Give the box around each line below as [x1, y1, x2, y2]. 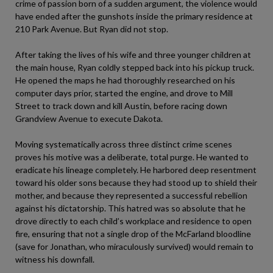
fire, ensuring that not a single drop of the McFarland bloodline [15, 228, 251, 239]
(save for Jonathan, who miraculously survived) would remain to [15, 241, 253, 252]
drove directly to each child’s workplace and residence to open [15, 215, 252, 226]
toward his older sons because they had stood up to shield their [15, 177, 257, 188]
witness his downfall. [15, 253, 94, 264]
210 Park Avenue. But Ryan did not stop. [15, 23, 168, 34]
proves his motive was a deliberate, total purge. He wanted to [15, 151, 249, 162]
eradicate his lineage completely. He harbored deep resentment [15, 164, 257, 175]
